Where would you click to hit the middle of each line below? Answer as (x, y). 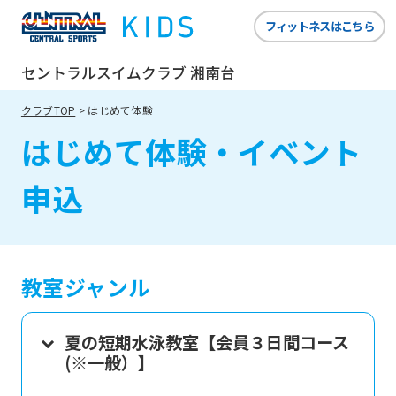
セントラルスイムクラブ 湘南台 (128, 72)
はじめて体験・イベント (191, 151)
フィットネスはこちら (320, 27)
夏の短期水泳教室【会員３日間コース (206, 342)
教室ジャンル (85, 286)
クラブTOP (48, 110)
